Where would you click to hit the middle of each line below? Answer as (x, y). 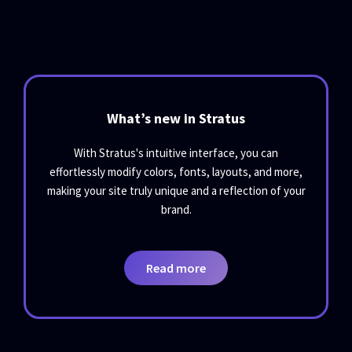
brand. (176, 210)
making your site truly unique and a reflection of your (176, 191)
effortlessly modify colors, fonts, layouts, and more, (176, 172)
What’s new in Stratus (176, 119)
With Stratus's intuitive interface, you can (176, 153)
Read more (176, 268)
